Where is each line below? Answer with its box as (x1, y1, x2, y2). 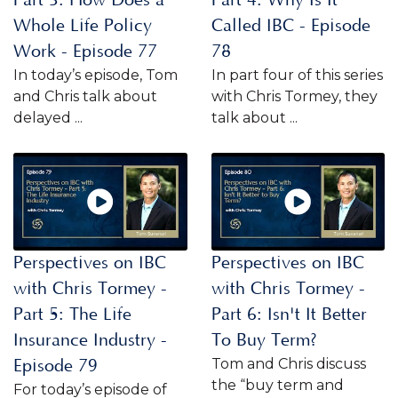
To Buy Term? (211, 330, 317, 350)
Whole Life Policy (13, 15, 152, 36)
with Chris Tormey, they (211, 87, 378, 105)
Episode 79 (13, 355, 98, 376)
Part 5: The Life (13, 304, 131, 324)
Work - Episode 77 (13, 41, 157, 61)
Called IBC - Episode (211, 15, 370, 36)
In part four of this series (211, 66, 383, 84)
